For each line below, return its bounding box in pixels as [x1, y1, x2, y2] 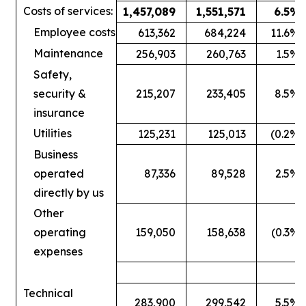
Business [33, 147, 78, 161]
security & [33, 86, 86, 100]
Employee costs [33, 25, 115, 39]
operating [33, 225, 86, 239]
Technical [23, 286, 73, 300]
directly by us [33, 185, 104, 199]
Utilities [33, 126, 72, 140]
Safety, [33, 67, 72, 81]
